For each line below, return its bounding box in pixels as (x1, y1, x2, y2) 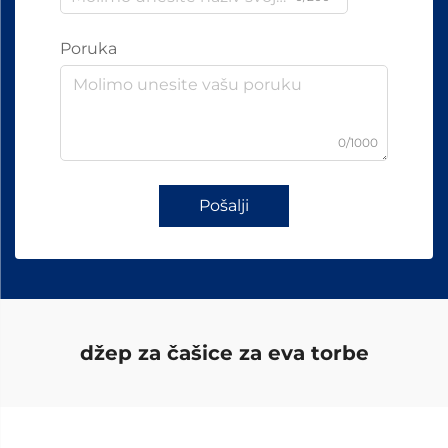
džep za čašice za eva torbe (79, 341, 369, 365)
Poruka (60, 39, 117, 58)
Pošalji (199, 196, 249, 215)
